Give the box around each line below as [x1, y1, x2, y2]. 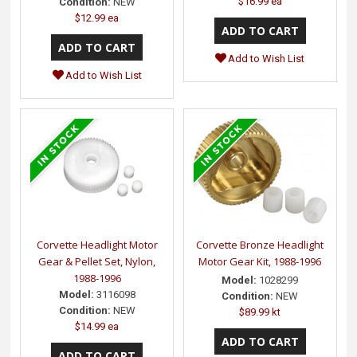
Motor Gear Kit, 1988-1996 [198, 254, 322, 269]
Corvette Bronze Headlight [196, 237, 324, 253]
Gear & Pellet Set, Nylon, [38, 254, 156, 269]
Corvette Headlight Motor [36, 237, 158, 253]
